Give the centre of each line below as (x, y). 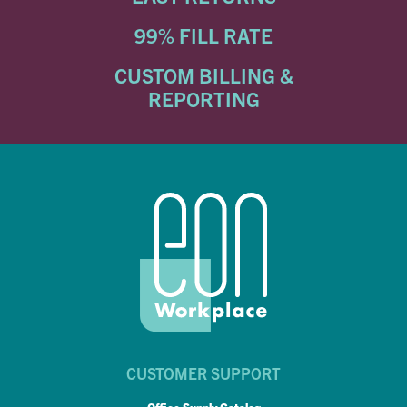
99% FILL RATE (203, 35)
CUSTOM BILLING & (203, 75)
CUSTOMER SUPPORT (203, 373)
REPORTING (203, 99)
